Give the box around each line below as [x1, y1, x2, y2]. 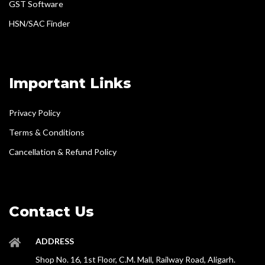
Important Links [9, 74, 131, 92]
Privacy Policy [9, 107, 60, 118]
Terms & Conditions [9, 127, 85, 137]
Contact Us [9, 202, 94, 220]
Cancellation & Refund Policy [9, 146, 117, 157]
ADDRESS [35, 235, 74, 246]
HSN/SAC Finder [9, 18, 70, 28]
